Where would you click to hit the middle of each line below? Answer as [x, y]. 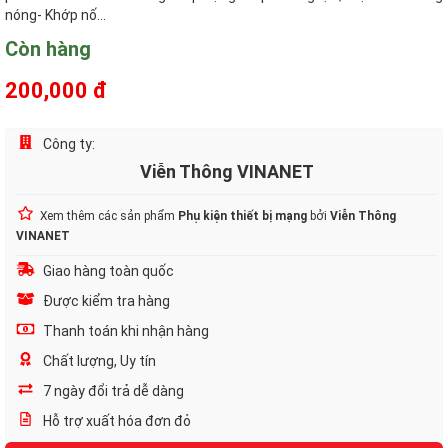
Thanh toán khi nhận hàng [124, 331]
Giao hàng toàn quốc [107, 271]
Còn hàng [48, 49]
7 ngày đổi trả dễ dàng [112, 391]
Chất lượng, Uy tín [98, 361]
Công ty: [67, 144]
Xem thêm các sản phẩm [109, 216]
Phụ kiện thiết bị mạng [242, 216]
